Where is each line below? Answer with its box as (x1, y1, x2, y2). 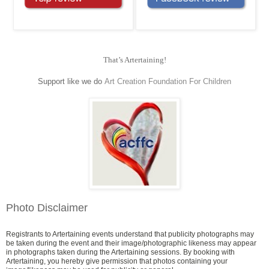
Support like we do (38, 76, 104, 86)
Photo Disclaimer (6, 201, 88, 214)
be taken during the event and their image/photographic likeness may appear (6, 239, 256, 248)
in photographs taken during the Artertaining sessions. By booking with (6, 248, 235, 257)
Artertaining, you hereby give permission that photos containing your (6, 257, 228, 266)
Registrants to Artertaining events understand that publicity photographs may (6, 230, 254, 239)
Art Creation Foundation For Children (104, 76, 231, 86)
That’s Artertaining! (103, 55, 166, 64)
